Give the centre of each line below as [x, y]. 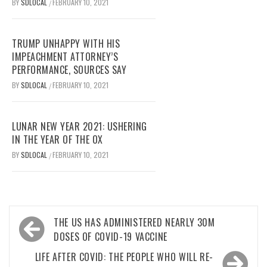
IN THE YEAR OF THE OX [58, 140]
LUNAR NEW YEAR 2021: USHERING [80, 127]
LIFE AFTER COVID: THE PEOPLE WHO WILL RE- [124, 257]
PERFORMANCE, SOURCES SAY [69, 70]
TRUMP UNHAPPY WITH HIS [66, 44]
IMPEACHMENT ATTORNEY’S [65, 57]
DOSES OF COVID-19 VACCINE [111, 237]
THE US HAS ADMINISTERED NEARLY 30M [134, 223]
